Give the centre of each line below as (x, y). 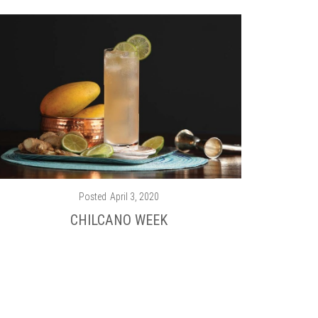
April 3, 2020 (134, 196)
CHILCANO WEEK (119, 219)
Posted (92, 196)
